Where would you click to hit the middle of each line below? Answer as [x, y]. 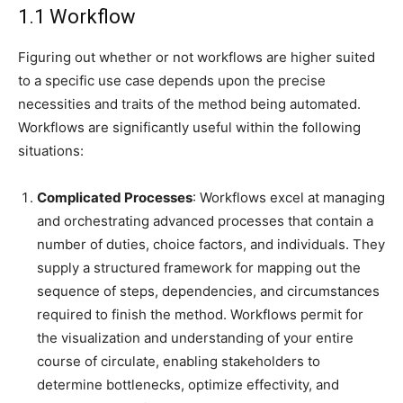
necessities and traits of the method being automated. [189, 104]
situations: [51, 151]
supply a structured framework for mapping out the [199, 268]
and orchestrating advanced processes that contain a [205, 221]
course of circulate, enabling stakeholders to [179, 362]
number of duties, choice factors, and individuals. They [211, 245]
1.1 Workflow [77, 17]
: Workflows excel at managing [289, 198]
